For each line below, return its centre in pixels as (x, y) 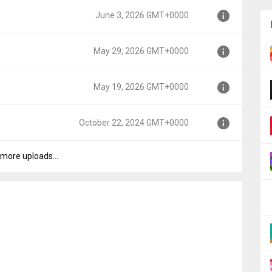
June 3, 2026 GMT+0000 (142, 15)
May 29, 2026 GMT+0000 (141, 51)
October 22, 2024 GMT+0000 (134, 123)
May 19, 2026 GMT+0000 (141, 87)
